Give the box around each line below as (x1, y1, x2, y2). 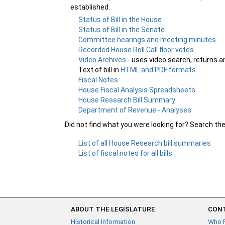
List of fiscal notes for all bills (78, 149, 173, 157)
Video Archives (78, 55, 128, 64)
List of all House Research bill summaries (78, 139, 211, 147)
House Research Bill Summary (78, 95, 176, 104)
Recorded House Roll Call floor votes (78, 45, 194, 54)
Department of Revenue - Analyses (78, 105, 192, 114)
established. (70, 3, 110, 11)
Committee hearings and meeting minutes (78, 35, 216, 44)
